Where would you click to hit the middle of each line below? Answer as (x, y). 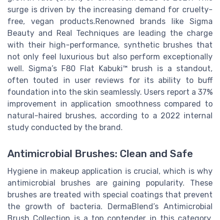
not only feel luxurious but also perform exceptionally (110, 57)
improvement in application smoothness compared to (110, 104)
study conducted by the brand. (65, 128)
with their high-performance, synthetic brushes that (110, 45)
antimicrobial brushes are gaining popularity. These (110, 183)
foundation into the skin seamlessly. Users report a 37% (110, 92)
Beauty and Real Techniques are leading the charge (110, 33)
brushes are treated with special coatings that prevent (110, 195)
